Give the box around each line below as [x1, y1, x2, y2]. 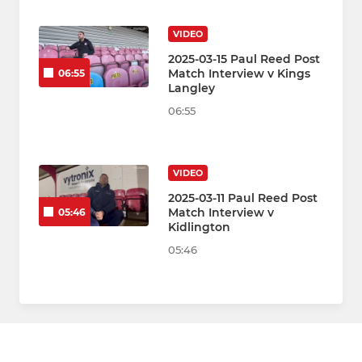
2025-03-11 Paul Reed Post [168, 190, 318, 205]
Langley [168, 80, 215, 95]
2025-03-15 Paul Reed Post [168, 51, 320, 66]
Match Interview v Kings [168, 65, 310, 81]
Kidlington [168, 219, 230, 234]
